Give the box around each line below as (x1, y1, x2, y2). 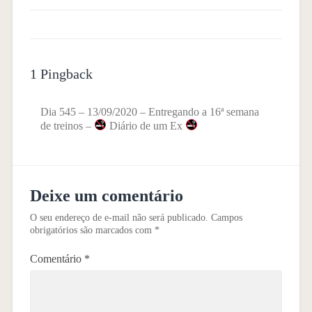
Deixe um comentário (29, 186, 183, 205)
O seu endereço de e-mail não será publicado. (29, 211, 208, 223)
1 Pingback (29, 65, 93, 81)
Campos (210, 211, 242, 223)
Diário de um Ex (106, 119, 185, 132)
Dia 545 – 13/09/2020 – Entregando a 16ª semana (40, 105, 259, 118)
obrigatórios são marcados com (29, 224, 155, 235)
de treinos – (40, 119, 94, 132)
